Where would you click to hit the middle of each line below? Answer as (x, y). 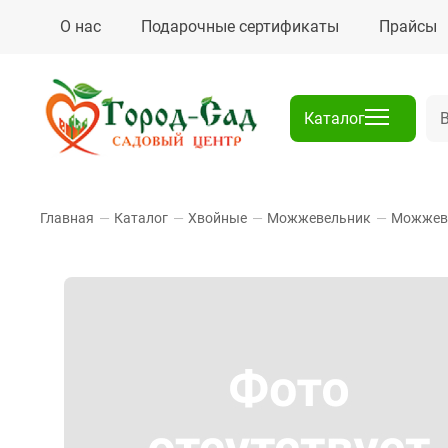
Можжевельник (319, 217)
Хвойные (217, 217)
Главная (67, 217)
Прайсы (408, 26)
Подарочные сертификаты (240, 26)
